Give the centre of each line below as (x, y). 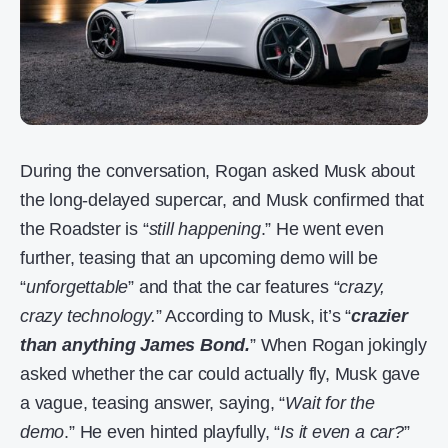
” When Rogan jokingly (338, 345)
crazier (379, 316)
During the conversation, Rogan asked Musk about (217, 171)
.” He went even (322, 229)
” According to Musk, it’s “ (253, 316)
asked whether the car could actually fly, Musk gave (220, 374)
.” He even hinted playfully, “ (172, 432)
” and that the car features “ (234, 287)
